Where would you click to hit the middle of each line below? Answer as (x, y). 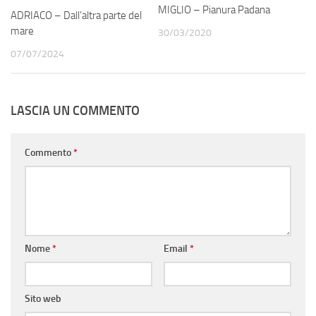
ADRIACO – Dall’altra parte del (76, 16)
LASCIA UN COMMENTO (75, 111)
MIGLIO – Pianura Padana (214, 10)
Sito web (43, 299)
